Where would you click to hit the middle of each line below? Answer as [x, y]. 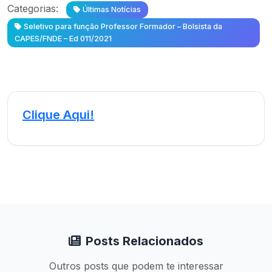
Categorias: [33, 8]
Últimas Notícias [112, 9]
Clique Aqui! [58, 115]
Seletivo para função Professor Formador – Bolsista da [123, 26]
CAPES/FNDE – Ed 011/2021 [63, 39]
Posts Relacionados [144, 241]
